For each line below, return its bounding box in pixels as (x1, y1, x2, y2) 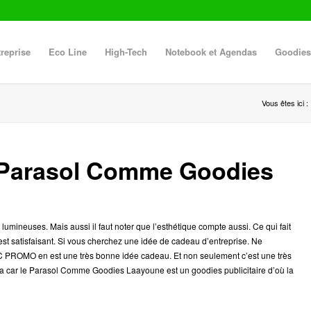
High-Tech (104, 45, 147, 58)
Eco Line (48, 45, 87, 58)
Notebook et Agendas (165, 45, 257, 58)
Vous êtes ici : (261, 97, 308, 108)
